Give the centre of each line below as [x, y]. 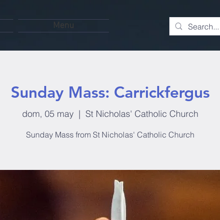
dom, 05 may [48, 113]
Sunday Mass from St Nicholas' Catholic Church [110, 134]
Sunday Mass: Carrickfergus [110, 92]
